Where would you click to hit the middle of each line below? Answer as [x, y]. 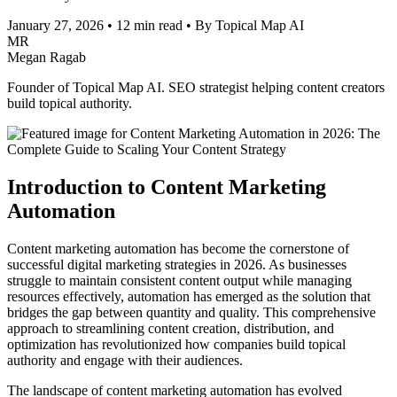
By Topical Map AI [249, 25]
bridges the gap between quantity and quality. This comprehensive [191, 312]
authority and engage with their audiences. [125, 360]
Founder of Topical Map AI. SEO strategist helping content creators [196, 87]
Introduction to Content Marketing [167, 187]
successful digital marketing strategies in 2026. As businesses [177, 264]
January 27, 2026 [55, 25]
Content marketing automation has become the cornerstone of [178, 248]
